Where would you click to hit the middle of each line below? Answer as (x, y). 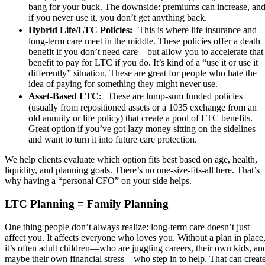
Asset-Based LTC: (68, 96)
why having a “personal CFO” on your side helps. (98, 181)
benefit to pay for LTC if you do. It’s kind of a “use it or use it (143, 63)
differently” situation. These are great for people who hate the (143, 73)
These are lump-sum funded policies (175, 96)
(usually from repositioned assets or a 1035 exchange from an (143, 108)
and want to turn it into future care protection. (113, 140)
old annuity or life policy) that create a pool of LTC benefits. (140, 118)
